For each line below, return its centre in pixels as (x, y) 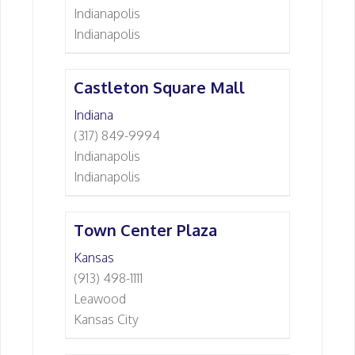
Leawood (100, 299)
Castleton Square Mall (159, 87)
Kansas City (106, 319)
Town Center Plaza (145, 230)
